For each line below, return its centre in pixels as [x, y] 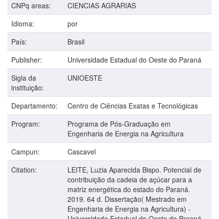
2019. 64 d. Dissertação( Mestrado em [127, 199]
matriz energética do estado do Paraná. [129, 189]
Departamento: [35, 105]
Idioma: [24, 23]
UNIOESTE [85, 77]
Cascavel [82, 151]
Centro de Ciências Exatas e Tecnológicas [133, 105]
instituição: [29, 87]
